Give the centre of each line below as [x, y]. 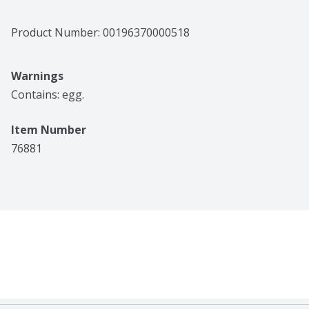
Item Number [49, 130]
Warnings [37, 76]
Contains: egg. [48, 95]
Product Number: [57, 33]
